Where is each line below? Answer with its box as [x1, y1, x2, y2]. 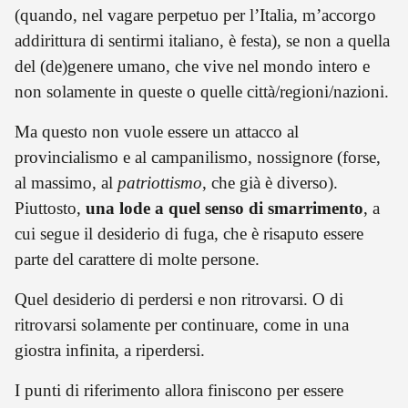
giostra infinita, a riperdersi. [15, 340, 205, 360]
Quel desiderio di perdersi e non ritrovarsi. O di [15, 289, 343, 309]
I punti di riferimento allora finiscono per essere [15, 380, 343, 400]
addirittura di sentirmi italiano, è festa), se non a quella [15, 30, 390, 50]
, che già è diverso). [202, 172, 338, 192]
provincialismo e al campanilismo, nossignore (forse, [15, 147, 381, 167]
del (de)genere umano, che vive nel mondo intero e [15, 56, 370, 76]
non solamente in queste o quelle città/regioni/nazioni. [15, 81, 389, 101]
